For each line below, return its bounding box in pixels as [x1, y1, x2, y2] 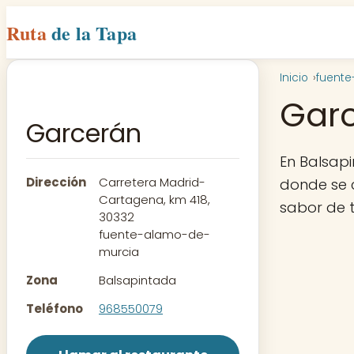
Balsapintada [99, 272, 176, 289]
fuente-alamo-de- [99, 226, 210, 243]
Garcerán [26, 115, 141, 152]
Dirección [26, 174, 86, 191]
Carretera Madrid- [99, 174, 205, 191]
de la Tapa [51, 18, 137, 47]
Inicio [280, 70, 308, 85]
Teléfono [26, 300, 83, 318]
